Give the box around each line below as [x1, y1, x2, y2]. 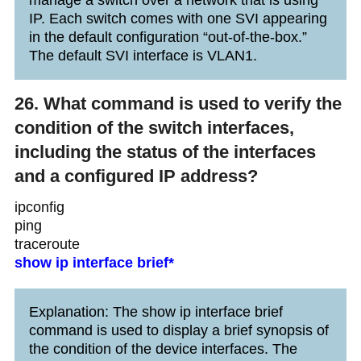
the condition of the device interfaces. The [28, 340, 297, 357]
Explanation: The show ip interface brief [28, 303, 283, 320]
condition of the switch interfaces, [14, 117, 294, 138]
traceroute [14, 235, 80, 252]
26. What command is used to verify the [14, 93, 342, 114]
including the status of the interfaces [14, 141, 316, 162]
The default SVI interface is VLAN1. [28, 47, 257, 64]
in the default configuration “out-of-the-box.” [28, 28, 307, 45]
